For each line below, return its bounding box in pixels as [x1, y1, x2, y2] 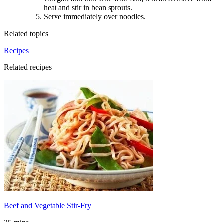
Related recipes [4, 63, 52, 72]
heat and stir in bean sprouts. [44, 3, 132, 12]
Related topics [4, 29, 48, 38]
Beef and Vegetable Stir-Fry [4, 201, 91, 210]
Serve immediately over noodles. [44, 12, 146, 21]
